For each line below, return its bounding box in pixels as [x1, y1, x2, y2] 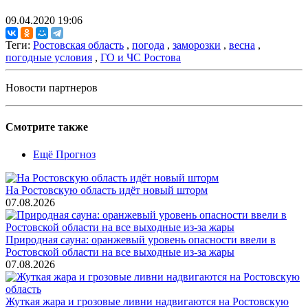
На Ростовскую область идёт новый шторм [5, 184, 208, 196]
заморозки [173, 39, 221, 52]
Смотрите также [5, 121, 88, 133]
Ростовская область [33, 39, 124, 52]
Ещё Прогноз [33, 148, 96, 160]
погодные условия [5, 52, 92, 64]
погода [132, 39, 164, 52]
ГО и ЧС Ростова [100, 52, 181, 64]
